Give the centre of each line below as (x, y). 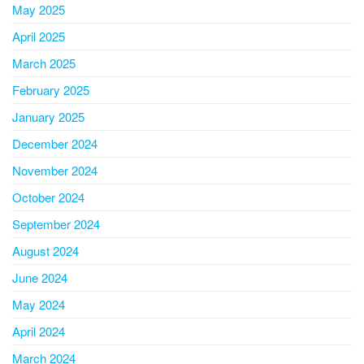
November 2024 (55, 171)
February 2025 (51, 90)
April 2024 (39, 331)
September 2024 (56, 224)
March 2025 (44, 63)
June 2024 (40, 278)
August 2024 (45, 251)
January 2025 (48, 117)
